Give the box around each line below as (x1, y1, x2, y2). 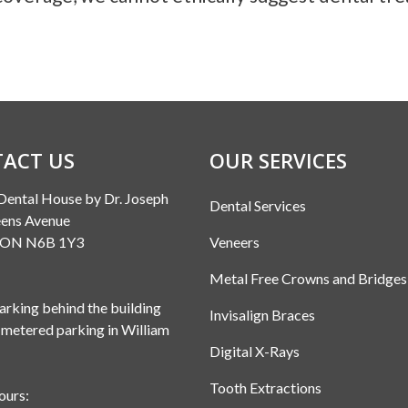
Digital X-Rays (209, 342, 300, 360)
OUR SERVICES (209, 146, 347, 174)
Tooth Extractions (209, 378, 321, 396)
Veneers (209, 232, 260, 250)
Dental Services (209, 196, 306, 214)
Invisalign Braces (209, 305, 315, 323)
